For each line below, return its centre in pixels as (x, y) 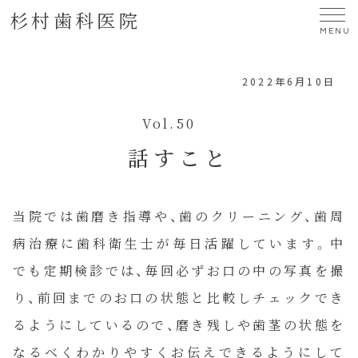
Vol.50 (169, 123)
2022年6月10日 (289, 81)
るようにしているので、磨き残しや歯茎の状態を (179, 325)
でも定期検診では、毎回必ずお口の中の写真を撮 (179, 270)
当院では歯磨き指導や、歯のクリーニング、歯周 (179, 216)
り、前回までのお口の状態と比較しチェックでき (179, 298)
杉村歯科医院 (76, 20)
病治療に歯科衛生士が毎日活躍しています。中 (179, 243)
